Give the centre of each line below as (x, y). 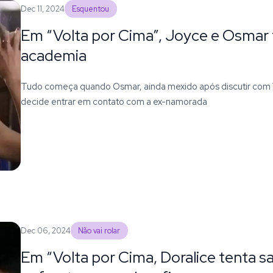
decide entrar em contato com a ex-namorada (114, 101)
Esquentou (91, 9)
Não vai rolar (99, 230)
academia (53, 55)
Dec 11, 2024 (42, 9)
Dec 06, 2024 (45, 230)
